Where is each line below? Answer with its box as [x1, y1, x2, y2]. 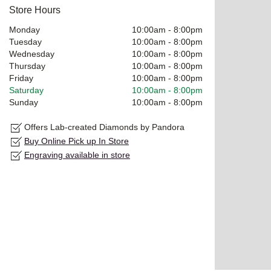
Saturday [9, 85, 44, 95]
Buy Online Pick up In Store [24, 135, 129, 146]
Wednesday [9, 48, 54, 59]
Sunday [9, 97, 38, 107]
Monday [9, 24, 40, 34]
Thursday [9, 60, 45, 71]
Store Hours [9, 4, 60, 15]
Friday [9, 73, 33, 83]
